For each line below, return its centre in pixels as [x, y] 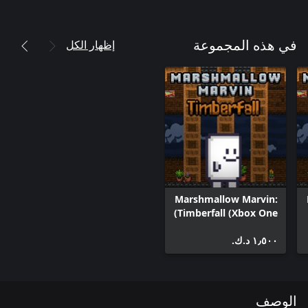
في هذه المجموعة [245, 46]
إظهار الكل [90, 44]
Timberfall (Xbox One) [228, 213]
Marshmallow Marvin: [226, 199]
